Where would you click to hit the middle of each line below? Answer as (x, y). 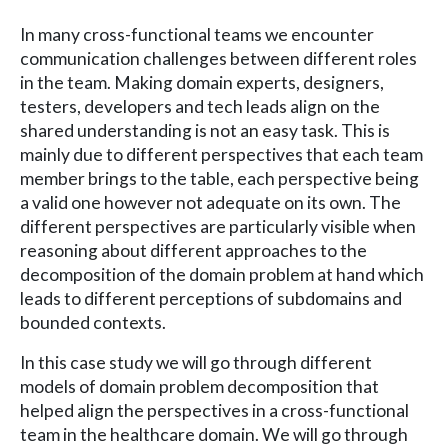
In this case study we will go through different (196, 362)
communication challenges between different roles (218, 58)
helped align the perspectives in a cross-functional (214, 410)
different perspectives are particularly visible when (218, 226)
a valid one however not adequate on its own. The (210, 202)
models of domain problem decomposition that (199, 386)
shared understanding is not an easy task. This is (205, 130)
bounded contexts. (93, 322)
